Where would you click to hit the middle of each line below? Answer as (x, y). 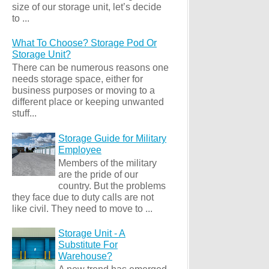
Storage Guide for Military (112, 138)
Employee (80, 150)
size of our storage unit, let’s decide (87, 7)
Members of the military (107, 163)
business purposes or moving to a (83, 91)
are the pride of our (98, 174)
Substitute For (88, 245)
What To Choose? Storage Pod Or (84, 43)
